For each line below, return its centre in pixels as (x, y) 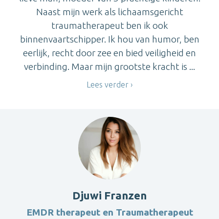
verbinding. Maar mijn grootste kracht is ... (109, 66)
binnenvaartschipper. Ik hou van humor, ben (109, 39)
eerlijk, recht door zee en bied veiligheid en (109, 53)
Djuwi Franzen (109, 196)
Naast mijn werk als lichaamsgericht (109, 11)
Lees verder (108, 84)
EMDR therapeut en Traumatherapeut (109, 212)
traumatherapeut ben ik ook (109, 25)
